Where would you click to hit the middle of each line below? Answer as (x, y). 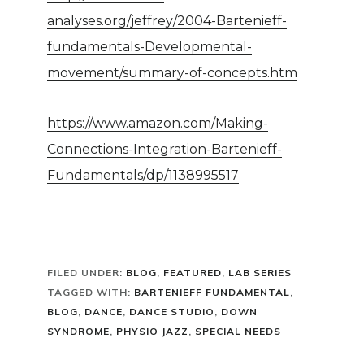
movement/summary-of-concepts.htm (173, 73)
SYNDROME (79, 331)
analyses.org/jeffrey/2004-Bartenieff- (167, 21)
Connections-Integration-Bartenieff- (165, 149)
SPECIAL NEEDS (238, 331)
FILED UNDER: (87, 273)
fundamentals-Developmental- (150, 47)
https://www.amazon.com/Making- (158, 123)
